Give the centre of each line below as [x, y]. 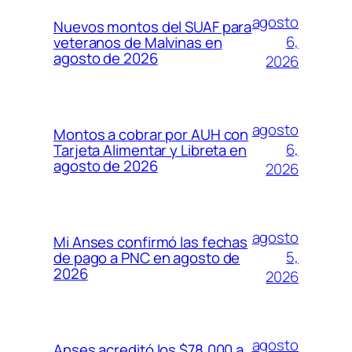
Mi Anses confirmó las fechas [151, 242]
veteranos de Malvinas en [138, 42]
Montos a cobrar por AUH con [151, 134]
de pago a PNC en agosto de [147, 257]
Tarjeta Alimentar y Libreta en [150, 150]
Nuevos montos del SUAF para [153, 26]
